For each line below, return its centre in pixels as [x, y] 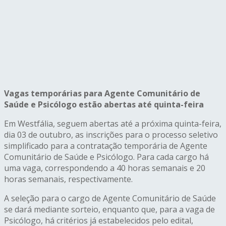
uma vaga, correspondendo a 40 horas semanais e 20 [105, 168]
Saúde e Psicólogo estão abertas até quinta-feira [104, 105]
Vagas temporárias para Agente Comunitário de [102, 94]
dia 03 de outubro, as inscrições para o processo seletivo [111, 135]
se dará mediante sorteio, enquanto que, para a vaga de [109, 210]
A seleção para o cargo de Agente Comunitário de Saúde [110, 199]
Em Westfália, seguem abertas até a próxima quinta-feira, [113, 124]
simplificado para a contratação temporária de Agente [106, 146]
